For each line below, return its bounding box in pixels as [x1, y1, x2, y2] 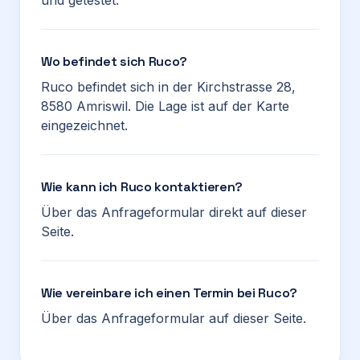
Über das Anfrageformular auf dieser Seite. [41, 310, 306, 326]
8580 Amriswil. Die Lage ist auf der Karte [41, 98, 289, 114]
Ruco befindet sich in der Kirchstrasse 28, [41, 79, 296, 95]
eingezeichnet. [41, 117, 128, 133]
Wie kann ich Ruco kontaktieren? [41, 178, 243, 195]
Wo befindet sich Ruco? [41, 53, 187, 70]
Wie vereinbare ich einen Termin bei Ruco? [41, 284, 297, 301]
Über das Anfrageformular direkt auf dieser [41, 204, 307, 220]
